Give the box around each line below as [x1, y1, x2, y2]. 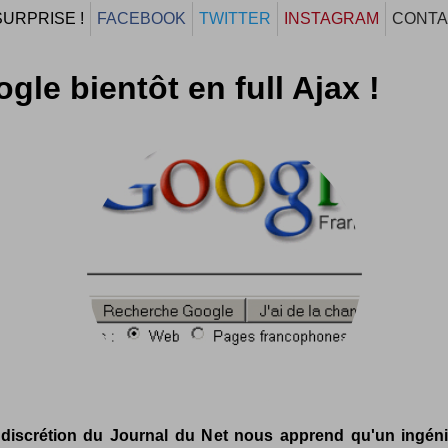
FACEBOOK [97, 10, 186, 27]
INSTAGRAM [284, 10, 379, 27]
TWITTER [199, 10, 271, 27]
